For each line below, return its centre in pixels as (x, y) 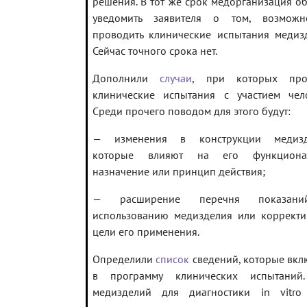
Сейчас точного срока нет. (155, 51)
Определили (124, 259)
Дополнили (126, 78)
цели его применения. (146, 232)
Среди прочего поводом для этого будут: (192, 111)
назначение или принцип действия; (179, 172)
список (173, 259)
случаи (176, 78)
